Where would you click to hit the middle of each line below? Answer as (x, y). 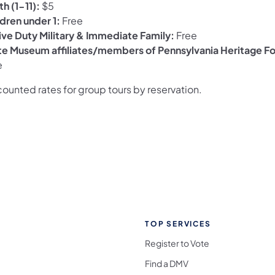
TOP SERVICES (178, 223)
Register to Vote (177, 243)
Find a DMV (167, 263)
